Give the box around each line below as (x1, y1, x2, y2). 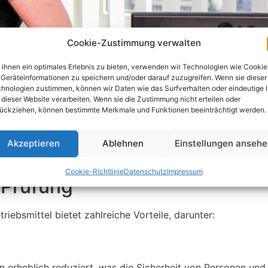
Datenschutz (123, 166, 167, 176)
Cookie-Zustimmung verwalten (66, 36, 201, 48)
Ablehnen (102, 138, 144, 149)
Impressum (166, 166, 203, 176)
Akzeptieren (7, 138, 60, 149)
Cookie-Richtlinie (65, 166, 124, 176)
